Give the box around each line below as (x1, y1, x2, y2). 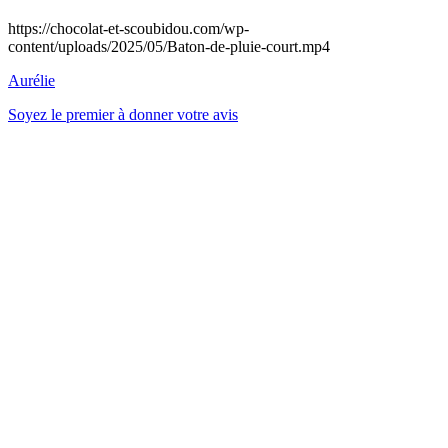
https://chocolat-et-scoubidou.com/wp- (8, 19, 249, 37)
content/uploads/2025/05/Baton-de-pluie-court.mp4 (8, 37, 330, 55)
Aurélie (8, 71, 55, 89)
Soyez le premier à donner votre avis (8, 105, 238, 123)
